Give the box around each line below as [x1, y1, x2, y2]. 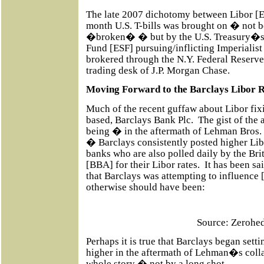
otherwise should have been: [86, 181, 205, 193]
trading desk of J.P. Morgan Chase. [86, 64, 230, 76]
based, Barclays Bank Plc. [86, 114, 193, 126]
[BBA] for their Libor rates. [86, 159, 200, 170]
